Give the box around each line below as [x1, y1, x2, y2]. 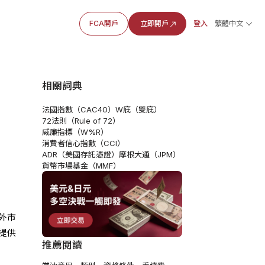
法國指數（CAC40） [41, 104, 115, 114]
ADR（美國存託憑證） [41, 149, 119, 159]
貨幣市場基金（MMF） [41, 160, 121, 170]
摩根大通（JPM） [118, 149, 180, 159]
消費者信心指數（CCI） [41, 138, 125, 148]
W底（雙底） [115, 104, 161, 114]
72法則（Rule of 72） [41, 115, 120, 125]
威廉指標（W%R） [41, 127, 108, 137]
